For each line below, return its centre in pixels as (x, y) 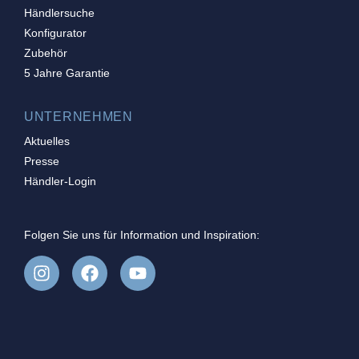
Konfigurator (55, 32)
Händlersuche (59, 12)
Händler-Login (60, 181)
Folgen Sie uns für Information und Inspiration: (142, 235)
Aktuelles (47, 141)
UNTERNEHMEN (79, 116)
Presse (42, 161)
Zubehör (46, 52)
